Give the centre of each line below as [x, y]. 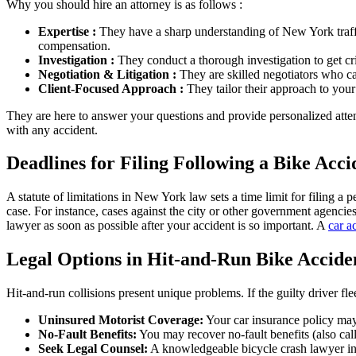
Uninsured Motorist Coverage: [121, 320]
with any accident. [52, 130]
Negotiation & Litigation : [107, 74]
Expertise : [69, 31]
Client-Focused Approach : [111, 88]
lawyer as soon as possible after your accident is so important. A [167, 226]
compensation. [74, 45]
